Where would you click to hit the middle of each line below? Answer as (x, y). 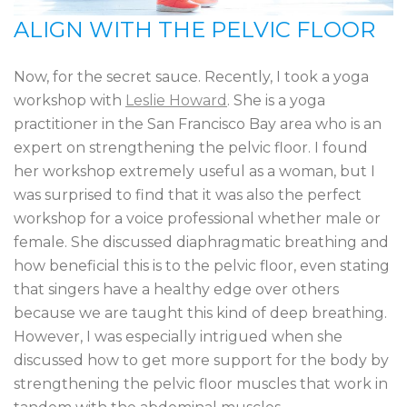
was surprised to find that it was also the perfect (188, 195)
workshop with (69, 100)
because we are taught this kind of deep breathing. (200, 313)
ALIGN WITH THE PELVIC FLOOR (194, 30)
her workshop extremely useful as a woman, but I (194, 171)
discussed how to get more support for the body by (201, 360)
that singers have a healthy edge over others (176, 289)
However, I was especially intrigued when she (178, 337)
